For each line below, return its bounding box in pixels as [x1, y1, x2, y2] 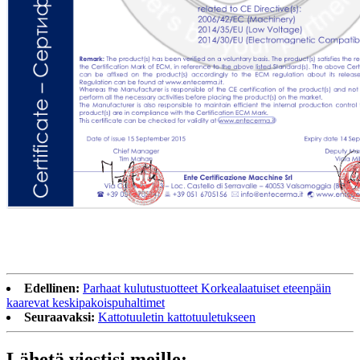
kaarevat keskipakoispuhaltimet [6, 295, 165, 309]
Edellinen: [24, 280, 80, 295]
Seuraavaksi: [24, 309, 95, 324]
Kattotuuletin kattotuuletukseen [98, 309, 256, 324]
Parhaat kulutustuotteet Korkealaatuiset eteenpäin [83, 280, 331, 295]
